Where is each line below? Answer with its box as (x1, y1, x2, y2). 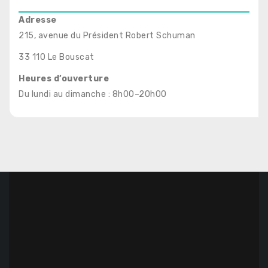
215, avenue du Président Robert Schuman (19, 31, 196, 41)
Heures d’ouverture (19, 74, 109, 84)
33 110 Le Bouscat (19, 52, 95, 62)
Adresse (19, 15, 57, 25)
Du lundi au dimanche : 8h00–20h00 (19, 89, 167, 99)
